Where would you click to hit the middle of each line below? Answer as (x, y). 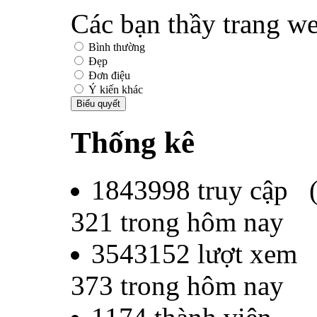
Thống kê (133, 142)
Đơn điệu (108, 75)
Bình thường (115, 47)
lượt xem (244, 253)
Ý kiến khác (114, 89)
